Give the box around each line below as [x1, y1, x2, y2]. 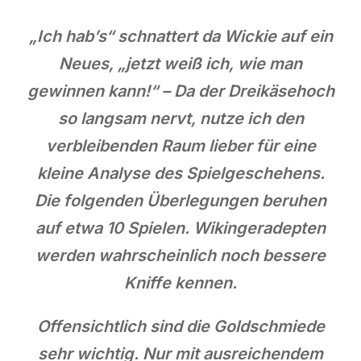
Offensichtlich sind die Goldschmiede [36, 316, 325, 336]
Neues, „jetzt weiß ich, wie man [59, 53, 302, 73]
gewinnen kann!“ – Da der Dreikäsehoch [27, 81, 334, 101]
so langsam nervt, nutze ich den [57, 108, 304, 128]
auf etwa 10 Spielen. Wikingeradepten [35, 218, 326, 238]
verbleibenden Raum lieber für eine [45, 135, 316, 156]
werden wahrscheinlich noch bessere [35, 245, 326, 265]
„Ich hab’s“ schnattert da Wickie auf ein [28, 26, 333, 46]
